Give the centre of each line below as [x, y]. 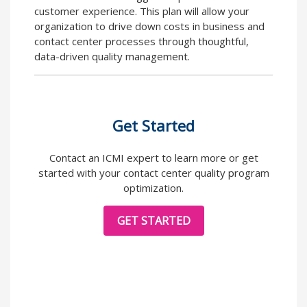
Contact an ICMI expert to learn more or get [153, 157]
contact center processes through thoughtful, [142, 41]
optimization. [153, 187]
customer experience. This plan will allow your [142, 11]
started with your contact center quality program [153, 172]
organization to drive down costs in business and [149, 26]
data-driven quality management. [112, 56]
